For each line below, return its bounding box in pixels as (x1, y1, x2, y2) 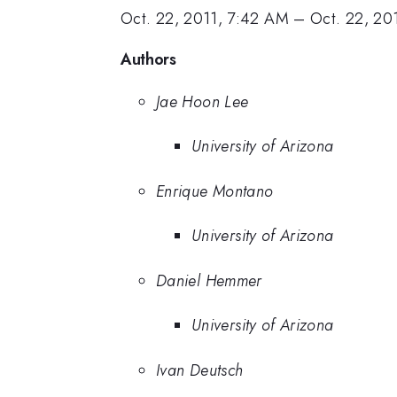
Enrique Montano (156, 179, 274, 203)
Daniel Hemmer (156, 269, 262, 292)
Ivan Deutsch (156, 358, 244, 382)
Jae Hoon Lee (156, 90, 249, 113)
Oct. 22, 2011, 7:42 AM (121, 7, 289, 31)
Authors (121, 47, 176, 71)
